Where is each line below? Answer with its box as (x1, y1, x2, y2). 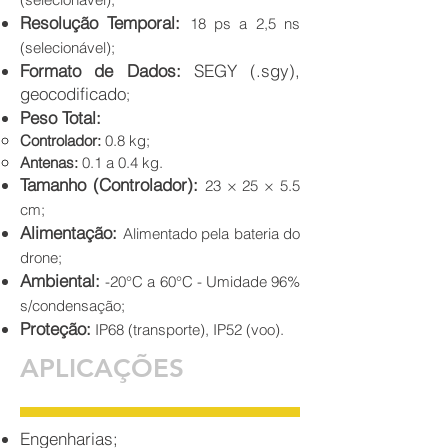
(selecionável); (20, 38, 115, 58)
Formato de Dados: (20, 60, 181, 82)
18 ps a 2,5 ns (189, 14, 301, 34)
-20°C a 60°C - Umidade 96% (105, 272, 301, 292)
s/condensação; (20, 296, 125, 316)
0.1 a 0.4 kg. (78, 153, 163, 173)
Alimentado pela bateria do (122, 224, 300, 244)
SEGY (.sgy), (180, 60, 300, 82)
